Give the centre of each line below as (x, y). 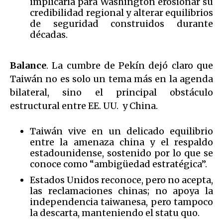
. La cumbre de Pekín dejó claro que (130, 65)
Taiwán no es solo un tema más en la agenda (111, 79)
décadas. (49, 34)
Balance (28, 65)
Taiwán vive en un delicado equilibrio (121, 131)
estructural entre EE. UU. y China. (84, 106)
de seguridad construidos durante (121, 23)
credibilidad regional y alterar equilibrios (121, 12)
